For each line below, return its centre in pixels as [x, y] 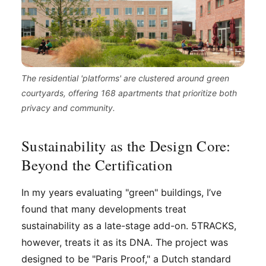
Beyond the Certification [97, 165]
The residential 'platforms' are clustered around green [125, 78]
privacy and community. [68, 108]
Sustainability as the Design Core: [126, 146]
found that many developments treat [104, 209]
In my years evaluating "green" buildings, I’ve [121, 193]
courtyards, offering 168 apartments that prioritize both [129, 93]
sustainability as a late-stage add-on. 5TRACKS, [129, 226]
